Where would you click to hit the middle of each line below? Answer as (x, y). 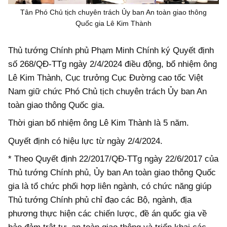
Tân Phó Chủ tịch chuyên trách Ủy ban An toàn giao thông (113, 12)
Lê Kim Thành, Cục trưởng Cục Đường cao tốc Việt (106, 78)
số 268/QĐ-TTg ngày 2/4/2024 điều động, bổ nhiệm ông (112, 64)
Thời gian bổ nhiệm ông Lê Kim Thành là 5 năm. (99, 123)
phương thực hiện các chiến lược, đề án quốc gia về (107, 214)
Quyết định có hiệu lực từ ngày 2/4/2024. (85, 141)
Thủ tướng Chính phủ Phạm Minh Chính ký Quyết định (111, 50)
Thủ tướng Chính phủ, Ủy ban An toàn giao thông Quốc (112, 173)
